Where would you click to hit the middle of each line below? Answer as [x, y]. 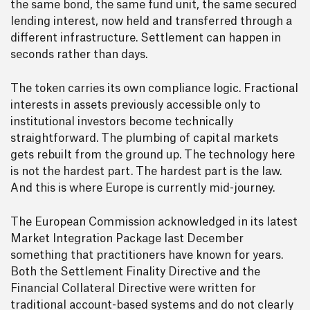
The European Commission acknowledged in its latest [154, 222]
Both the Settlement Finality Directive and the [135, 272]
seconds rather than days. [79, 55]
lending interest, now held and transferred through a [151, 21]
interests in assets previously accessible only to [135, 105]
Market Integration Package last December [127, 239]
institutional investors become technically [122, 122]
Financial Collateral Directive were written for [133, 289]
